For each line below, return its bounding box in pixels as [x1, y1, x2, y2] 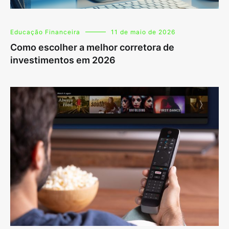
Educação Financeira [10, 28, 80, 36]
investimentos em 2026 [10, 55, 116, 66]
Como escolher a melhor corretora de [10, 42, 174, 53]
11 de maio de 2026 [111, 28, 175, 36]
